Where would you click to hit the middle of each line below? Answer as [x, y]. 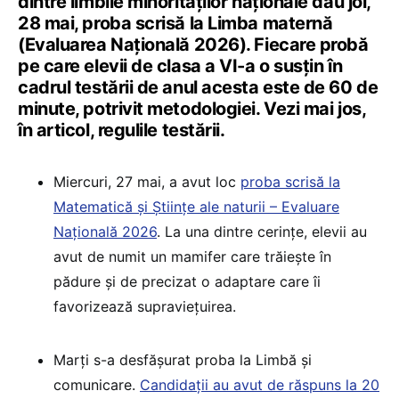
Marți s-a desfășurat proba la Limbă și [183, 359]
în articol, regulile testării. [122, 130]
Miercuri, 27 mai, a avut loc [147, 181]
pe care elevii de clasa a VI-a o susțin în [180, 65]
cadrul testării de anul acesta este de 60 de [198, 87]
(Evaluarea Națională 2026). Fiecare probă [193, 44]
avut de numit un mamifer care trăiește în [192, 256]
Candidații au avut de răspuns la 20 [260, 384]
